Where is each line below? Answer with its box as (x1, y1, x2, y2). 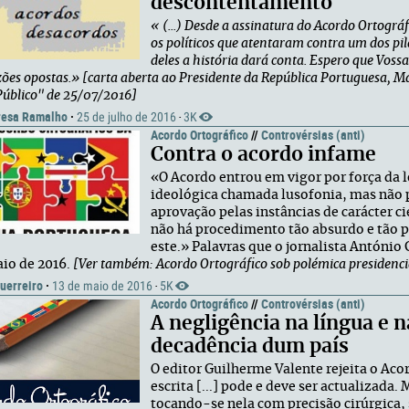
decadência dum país (151, 337, 349, 356)
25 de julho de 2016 (77, 110, 176, 124)
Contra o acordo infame (151, 145, 376, 164)
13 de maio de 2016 (52, 278, 152, 293)
